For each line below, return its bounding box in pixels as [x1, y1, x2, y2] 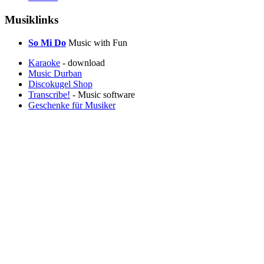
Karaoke [28, 57, 60, 68]
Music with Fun [66, 37, 127, 48]
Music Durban [28, 68, 82, 78]
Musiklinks [5, 13, 58, 26]
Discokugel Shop [28, 78, 93, 89]
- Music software [70, 89, 135, 100]
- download [60, 57, 105, 68]
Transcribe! [28, 89, 70, 100]
